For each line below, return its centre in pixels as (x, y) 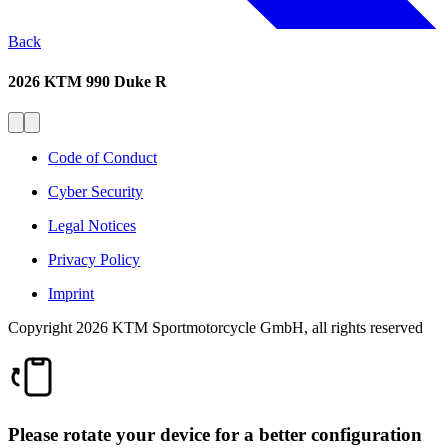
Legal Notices (92, 225)
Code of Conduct (102, 157)
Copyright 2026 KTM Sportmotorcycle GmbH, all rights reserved (215, 327)
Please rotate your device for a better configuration (215, 434)
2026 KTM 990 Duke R (87, 81)
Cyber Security (95, 191)
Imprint (71, 293)
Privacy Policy (94, 259)
